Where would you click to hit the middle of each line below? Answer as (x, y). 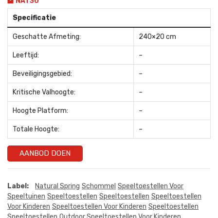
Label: (18, 186)
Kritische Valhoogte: (44, 92)
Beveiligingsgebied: (42, 73)
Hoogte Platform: (40, 110)
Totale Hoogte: (36, 129)
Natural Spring (57, 186)
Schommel (99, 186)
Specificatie (34, 18)
